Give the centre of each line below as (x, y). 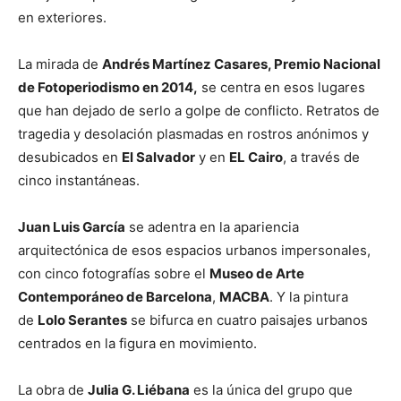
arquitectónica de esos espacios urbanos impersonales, (194, 250)
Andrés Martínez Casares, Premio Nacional (241, 64)
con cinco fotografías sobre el (114, 273)
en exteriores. (62, 17)
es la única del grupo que (271, 390)
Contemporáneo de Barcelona (115, 297)
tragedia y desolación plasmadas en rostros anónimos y (193, 134)
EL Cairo (256, 157)
